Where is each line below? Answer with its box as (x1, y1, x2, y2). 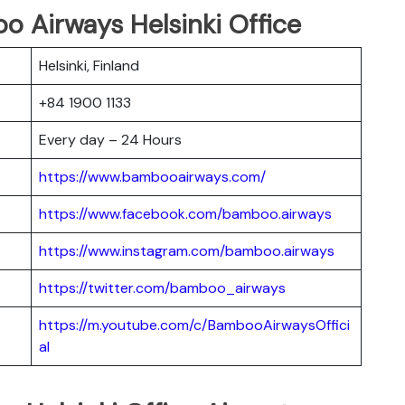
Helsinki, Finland (39, 55, 139, 75)
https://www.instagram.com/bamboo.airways (39, 240, 334, 260)
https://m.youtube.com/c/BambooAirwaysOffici (39, 315, 350, 334)
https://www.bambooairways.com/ (39, 166, 266, 186)
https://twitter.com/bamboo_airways (39, 278, 286, 297)
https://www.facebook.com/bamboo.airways (39, 203, 332, 223)
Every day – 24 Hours (39, 129, 182, 149)
